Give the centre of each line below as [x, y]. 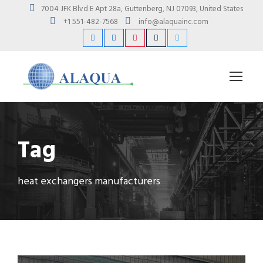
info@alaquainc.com [175, 22]
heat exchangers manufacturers [89, 182]
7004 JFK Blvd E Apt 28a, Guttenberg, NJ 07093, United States [144, 9]
